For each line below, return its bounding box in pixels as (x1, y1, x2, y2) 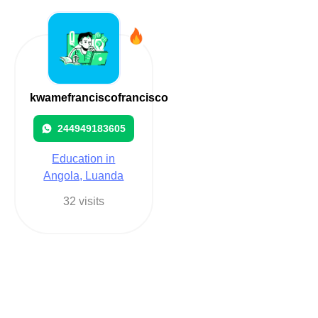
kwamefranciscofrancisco (30, 91, 168, 104)
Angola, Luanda (43, 169, 124, 182)
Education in (52, 152, 116, 165)
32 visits (62, 194, 104, 207)
